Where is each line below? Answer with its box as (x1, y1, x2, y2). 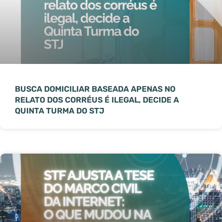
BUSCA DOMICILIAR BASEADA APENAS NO (15, 84, 175, 94)
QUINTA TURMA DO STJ (15, 106, 105, 116)
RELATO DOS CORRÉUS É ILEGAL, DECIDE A (15, 95, 179, 105)
